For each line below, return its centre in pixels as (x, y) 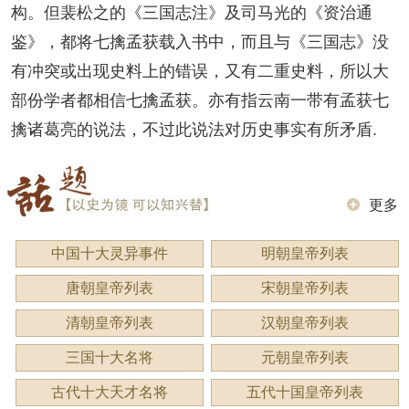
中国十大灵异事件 (109, 254)
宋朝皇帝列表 (305, 288)
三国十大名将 (109, 358)
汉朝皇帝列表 (305, 323)
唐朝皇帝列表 (109, 288)
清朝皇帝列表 (109, 323)
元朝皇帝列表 (305, 358)
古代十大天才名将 (109, 393)
